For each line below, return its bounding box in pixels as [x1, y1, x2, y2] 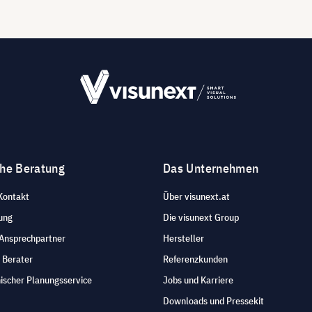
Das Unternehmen [163, 160, 259, 177]
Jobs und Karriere [163, 274, 233, 287]
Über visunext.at [163, 190, 230, 203]
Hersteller [163, 232, 204, 245]
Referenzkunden [163, 253, 228, 266]
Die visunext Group [163, 211, 239, 224]
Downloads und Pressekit [163, 295, 264, 308]
